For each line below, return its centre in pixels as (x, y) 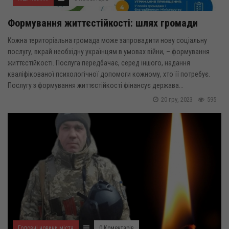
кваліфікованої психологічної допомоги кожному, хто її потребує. (109, 74)
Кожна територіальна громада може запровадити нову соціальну (107, 40)
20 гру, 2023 (177, 99)
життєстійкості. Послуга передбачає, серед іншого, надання (99, 63)
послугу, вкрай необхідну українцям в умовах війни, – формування (109, 52)
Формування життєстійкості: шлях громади (103, 23)
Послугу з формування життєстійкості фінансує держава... (96, 85)
